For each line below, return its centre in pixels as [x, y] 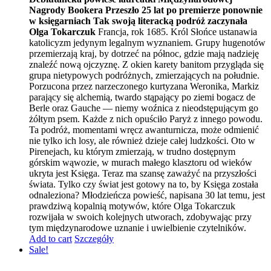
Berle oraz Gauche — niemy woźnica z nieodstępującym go [144, 108]
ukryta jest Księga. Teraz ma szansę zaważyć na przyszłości [143, 174]
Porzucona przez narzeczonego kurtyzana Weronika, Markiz [144, 87]
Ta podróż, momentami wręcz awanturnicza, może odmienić [144, 130]
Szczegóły [94, 239]
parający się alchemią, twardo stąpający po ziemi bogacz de [142, 97]
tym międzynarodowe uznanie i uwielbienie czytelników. [138, 228]
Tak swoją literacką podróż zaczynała [170, 21]
